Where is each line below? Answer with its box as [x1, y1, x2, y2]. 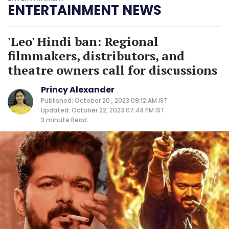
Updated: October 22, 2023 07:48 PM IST [41, 105, 165, 114]
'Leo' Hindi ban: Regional [8, 33, 158, 50]
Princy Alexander [41, 83, 114, 96]
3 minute [41, 115, 70, 124]
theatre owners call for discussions [8, 61, 217, 78]
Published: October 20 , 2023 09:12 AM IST [41, 96, 168, 105]
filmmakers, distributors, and [8, 47, 185, 64]
